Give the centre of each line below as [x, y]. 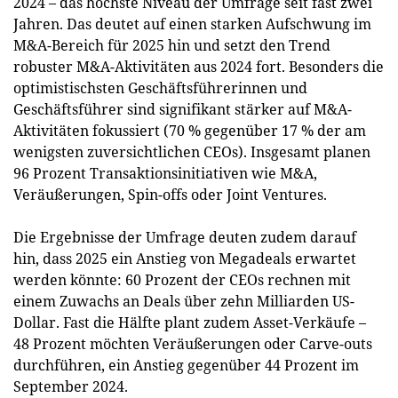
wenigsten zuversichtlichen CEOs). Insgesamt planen [192, 152]
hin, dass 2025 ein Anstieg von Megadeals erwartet [185, 259]
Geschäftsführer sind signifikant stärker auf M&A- [183, 109]
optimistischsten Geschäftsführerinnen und [160, 88]
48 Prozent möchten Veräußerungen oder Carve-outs [193, 344]
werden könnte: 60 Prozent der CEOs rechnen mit [182, 280]
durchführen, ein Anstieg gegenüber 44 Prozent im [186, 365]
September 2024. [71, 386]
